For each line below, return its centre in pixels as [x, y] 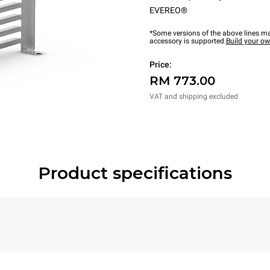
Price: [161, 64]
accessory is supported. [188, 41]
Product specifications [135, 173]
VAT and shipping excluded [194, 96]
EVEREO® [168, 10]
